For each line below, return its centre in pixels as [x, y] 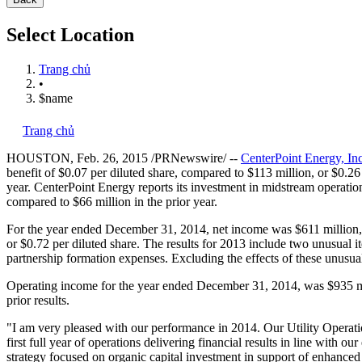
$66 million [102, 201]
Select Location [70, 34]
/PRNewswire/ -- [194, 158]
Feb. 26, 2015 [112, 158]
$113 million [279, 172]
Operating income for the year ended [101, 285]
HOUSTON [38, 158]
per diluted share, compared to [167, 172]
